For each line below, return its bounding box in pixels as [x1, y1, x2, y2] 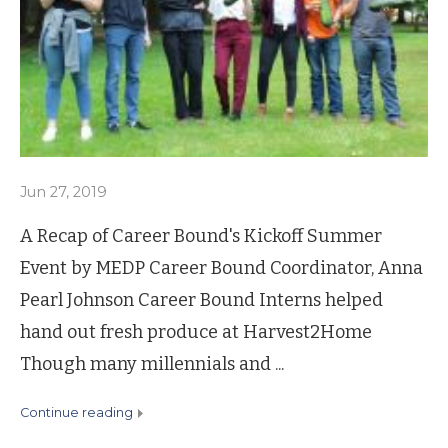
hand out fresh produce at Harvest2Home [20, 320, 372, 343]
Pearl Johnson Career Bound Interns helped [20, 288, 383, 311]
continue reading [29, 404, 133, 420]
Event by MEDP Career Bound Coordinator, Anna [20, 256, 423, 279]
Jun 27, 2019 [20, 182, 107, 201]
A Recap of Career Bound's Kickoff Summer [20, 224, 382, 247]
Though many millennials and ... [20, 352, 284, 375]
